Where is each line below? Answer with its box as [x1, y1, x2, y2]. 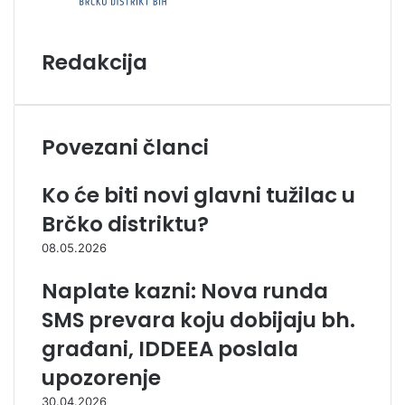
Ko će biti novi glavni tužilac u [42, 181, 355, 210]
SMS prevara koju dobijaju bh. [42, 306, 355, 334]
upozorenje [42, 363, 161, 392]
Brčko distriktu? [42, 210, 209, 239]
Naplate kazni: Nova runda [42, 277, 328, 306]
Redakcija [42, 48, 147, 77]
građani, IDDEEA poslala [42, 334, 298, 363]
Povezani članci [42, 133, 209, 162]
